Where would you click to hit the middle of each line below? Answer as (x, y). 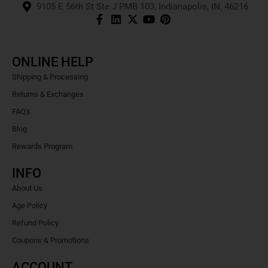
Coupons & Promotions (51, 240)
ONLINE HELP (53, 62)
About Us (27, 188)
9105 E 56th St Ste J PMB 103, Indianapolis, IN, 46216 (142, 7)
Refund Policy (35, 223)
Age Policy (30, 205)
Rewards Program (42, 146)
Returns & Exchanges (48, 94)
